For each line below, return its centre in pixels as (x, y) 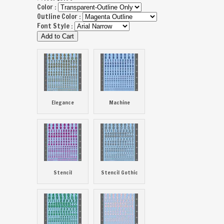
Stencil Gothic (119, 172)
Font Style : (56, 26)
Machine (119, 102)
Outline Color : (60, 16)
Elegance (63, 102)
